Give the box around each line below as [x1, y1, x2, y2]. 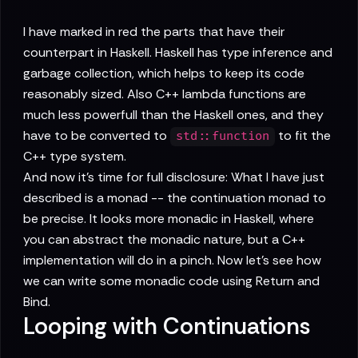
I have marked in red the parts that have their [23, 23, 284, 41]
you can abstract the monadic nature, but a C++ [23, 231, 305, 249]
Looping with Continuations [23, 311, 310, 342]
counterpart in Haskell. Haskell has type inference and [23, 44, 332, 62]
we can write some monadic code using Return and [23, 272, 320, 290]
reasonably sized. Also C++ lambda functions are [23, 86, 306, 103]
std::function [176, 129, 270, 145]
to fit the [275, 127, 332, 145]
